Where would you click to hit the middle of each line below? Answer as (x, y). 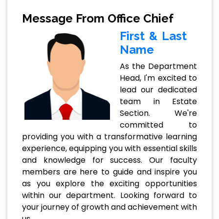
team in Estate (158, 102)
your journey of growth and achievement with (109, 207)
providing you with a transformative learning (109, 137)
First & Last (153, 36)
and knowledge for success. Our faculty (109, 160)
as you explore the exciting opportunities (109, 184)
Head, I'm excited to (158, 78)
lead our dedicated (158, 90)
